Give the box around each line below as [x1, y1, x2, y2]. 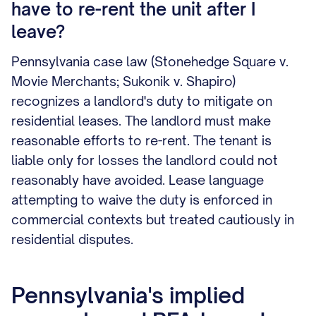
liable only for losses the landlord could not [11, 152, 278, 168]
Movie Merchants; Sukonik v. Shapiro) [11, 73, 236, 89]
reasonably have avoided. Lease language [11, 172, 264, 188]
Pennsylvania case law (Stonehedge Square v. [11, 54, 288, 69]
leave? [11, 21, 65, 42]
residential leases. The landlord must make [11, 113, 271, 128]
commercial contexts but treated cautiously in [11, 212, 294, 227]
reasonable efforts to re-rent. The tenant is [11, 133, 272, 148]
